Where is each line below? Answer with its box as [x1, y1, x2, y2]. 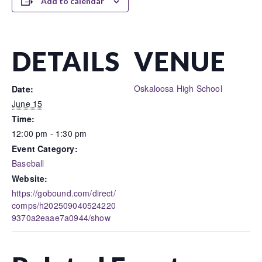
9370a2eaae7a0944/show [12, 212, 111, 223]
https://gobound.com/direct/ [12, 187, 116, 199]
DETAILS [12, 46, 120, 77]
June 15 [12, 98, 43, 109]
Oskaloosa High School [134, 82, 222, 94]
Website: [12, 173, 48, 184]
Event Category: [12, 143, 78, 154]
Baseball [12, 157, 44, 169]
